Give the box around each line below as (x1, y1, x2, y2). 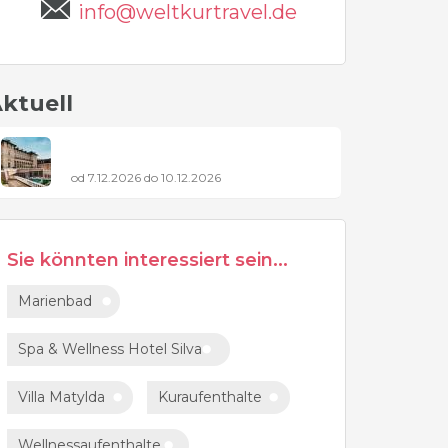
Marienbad (18, 292, 92, 310)
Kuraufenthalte (158, 388, 262, 406)
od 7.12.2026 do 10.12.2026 (71, 170, 221, 185)
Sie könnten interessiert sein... (7, 249, 288, 271)
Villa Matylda (18, 388, 105, 406)
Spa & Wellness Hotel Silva (18, 340, 202, 358)
